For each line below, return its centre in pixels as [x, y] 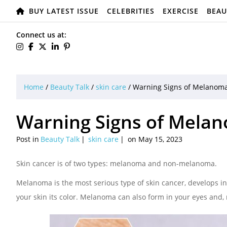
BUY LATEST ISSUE [64, 11]
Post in [28, 139]
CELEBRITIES [131, 11]
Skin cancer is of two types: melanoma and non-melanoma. [117, 163]
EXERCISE [181, 11]
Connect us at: [41, 35]
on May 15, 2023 [154, 139]
